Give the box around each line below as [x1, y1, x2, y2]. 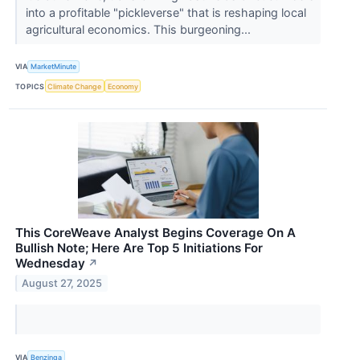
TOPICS [15, 81, 45, 91]
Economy [107, 81, 138, 91]
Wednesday [15, 256, 85, 272]
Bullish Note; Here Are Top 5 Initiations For [15, 240, 263, 256]
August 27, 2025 [22, 276, 103, 289]
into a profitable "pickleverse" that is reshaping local [25, 5, 306, 19]
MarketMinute [31, 62, 77, 72]
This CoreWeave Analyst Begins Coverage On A [15, 225, 296, 241]
